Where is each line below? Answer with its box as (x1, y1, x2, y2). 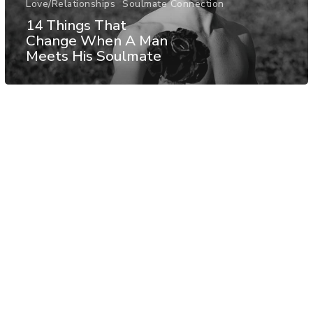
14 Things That (26, 15, 126, 35)
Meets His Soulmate (26, 45, 161, 66)
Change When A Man (26, 30, 168, 50)
